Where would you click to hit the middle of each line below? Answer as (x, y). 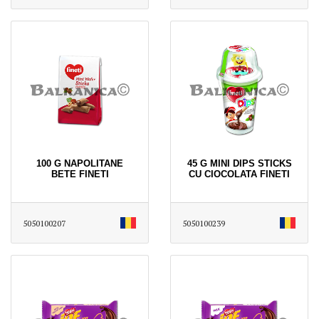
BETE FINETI (80, 174)
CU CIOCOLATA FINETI (239, 174)
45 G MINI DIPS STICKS (239, 163)
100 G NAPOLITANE (80, 163)
